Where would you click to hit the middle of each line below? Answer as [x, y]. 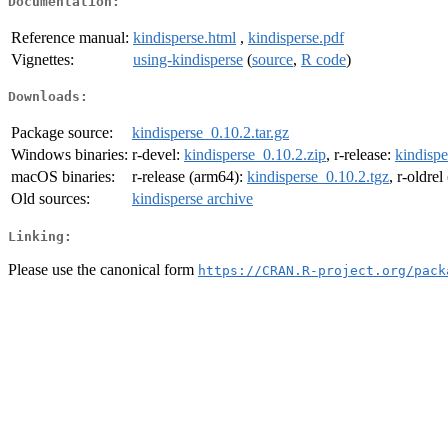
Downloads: [48, 97]
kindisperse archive [192, 199]
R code [323, 59]
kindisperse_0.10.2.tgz [318, 177]
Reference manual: [70, 37]
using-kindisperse [188, 59]
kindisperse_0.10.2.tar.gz [210, 133]
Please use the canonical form [103, 269]
